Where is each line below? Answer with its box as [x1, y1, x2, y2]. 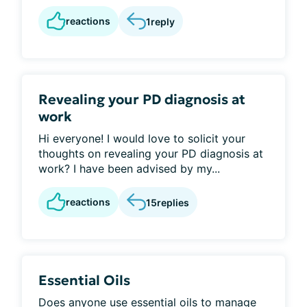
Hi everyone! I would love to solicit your [38, 132, 245, 145]
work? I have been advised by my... [38, 162, 220, 175]
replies [157, 196, 189, 208]
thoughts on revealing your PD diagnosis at [38, 147, 263, 160]
